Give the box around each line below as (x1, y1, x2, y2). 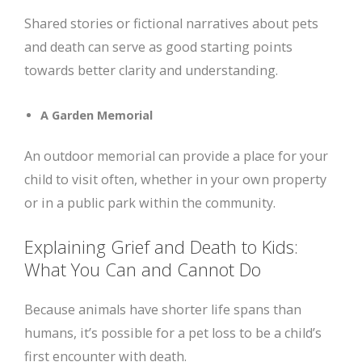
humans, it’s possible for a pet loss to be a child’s (24, 324, 322, 343)
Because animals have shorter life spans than (24, 301, 301, 319)
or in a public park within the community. (24, 194, 276, 213)
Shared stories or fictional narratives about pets (24, 15, 318, 33)
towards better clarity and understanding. (24, 61, 278, 80)
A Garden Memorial (40, 107, 153, 124)
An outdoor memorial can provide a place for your (24, 147, 328, 166)
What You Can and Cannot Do (24, 257, 261, 282)
